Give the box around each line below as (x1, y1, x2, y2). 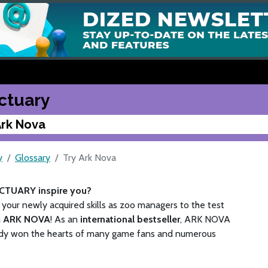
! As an (50, 214, 78, 225)
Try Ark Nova (63, 152, 116, 163)
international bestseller (78, 214, 180, 225)
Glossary (15, 152, 50, 163)
